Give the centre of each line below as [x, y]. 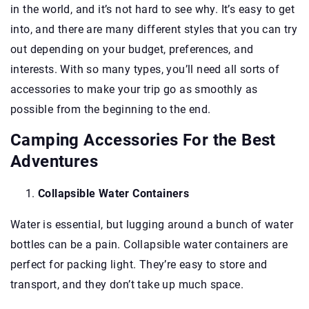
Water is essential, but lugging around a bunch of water [152, 224]
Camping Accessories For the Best [143, 140]
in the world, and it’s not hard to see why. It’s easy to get [152, 9]
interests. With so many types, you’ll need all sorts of [145, 69]
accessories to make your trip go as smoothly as [134, 89]
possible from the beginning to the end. [112, 109]
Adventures [54, 161]
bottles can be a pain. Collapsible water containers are [149, 244]
